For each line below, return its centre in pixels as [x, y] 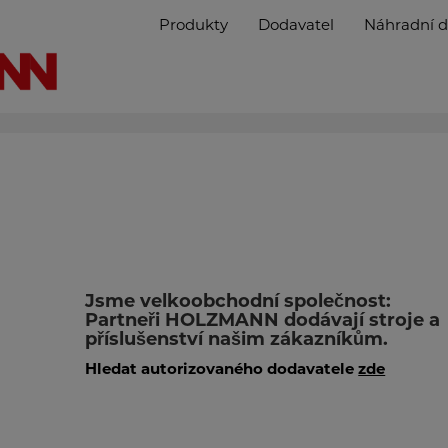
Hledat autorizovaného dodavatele [222, 368]
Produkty [194, 24]
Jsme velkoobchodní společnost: [238, 301]
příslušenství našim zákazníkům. [237, 339]
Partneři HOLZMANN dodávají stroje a [263, 320]
